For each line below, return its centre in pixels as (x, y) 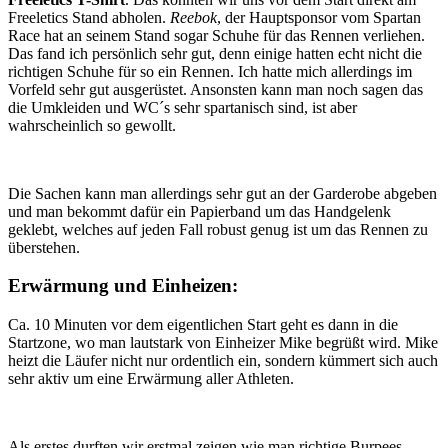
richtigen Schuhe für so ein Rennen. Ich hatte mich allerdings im (210, 71)
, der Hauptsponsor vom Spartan (319, 17)
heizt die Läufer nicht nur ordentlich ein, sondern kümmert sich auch (223, 361)
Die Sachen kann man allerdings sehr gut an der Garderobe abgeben (222, 193)
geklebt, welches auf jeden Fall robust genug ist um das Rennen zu (218, 229)
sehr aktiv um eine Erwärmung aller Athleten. (151, 379)
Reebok (193, 17)
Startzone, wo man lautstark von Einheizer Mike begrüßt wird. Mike (223, 343)
